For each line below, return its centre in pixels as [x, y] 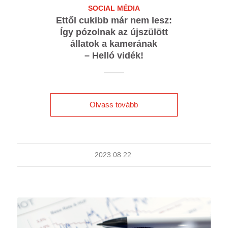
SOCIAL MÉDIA [114, 8]
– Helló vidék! [114, 55]
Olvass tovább [114, 104]
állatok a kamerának [114, 44]
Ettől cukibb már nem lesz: [114, 20]
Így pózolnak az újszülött [114, 32]
